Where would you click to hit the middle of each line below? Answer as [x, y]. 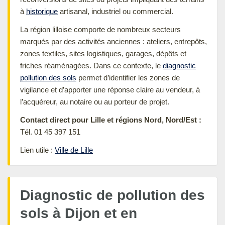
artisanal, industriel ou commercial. [116, 11]
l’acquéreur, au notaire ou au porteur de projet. [95, 101]
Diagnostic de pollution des [113, 195]
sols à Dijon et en [79, 213]
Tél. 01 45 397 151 [50, 132]
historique [42, 11]
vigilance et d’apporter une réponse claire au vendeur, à [110, 89]
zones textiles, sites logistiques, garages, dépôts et [103, 53]
